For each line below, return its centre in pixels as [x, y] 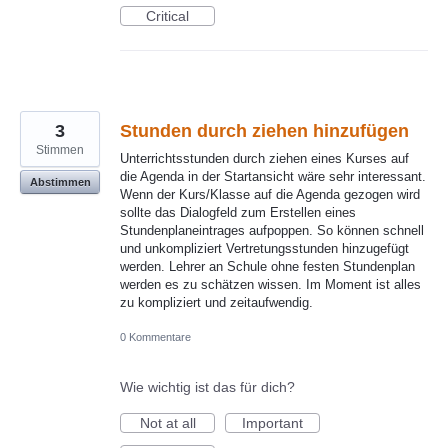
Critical [167, 15]
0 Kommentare [155, 336]
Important [272, 422]
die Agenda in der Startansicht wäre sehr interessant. [273, 176]
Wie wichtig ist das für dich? [207, 386]
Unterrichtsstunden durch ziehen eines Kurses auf [264, 158]
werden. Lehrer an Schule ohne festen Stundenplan [267, 266]
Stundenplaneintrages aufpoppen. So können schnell [272, 230]
